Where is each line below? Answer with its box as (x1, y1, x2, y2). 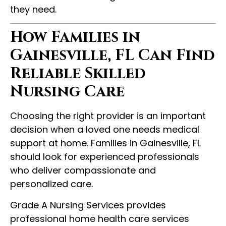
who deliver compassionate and (10, 164, 156, 177)
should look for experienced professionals (10, 150, 199, 163)
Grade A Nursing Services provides (10, 198, 166, 211)
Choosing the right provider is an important (10, 109, 206, 123)
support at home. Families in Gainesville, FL (10, 137, 201, 150)
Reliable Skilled (10, 64, 146, 84)
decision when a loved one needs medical (10, 123, 199, 136)
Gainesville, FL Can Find (10, 45, 215, 66)
